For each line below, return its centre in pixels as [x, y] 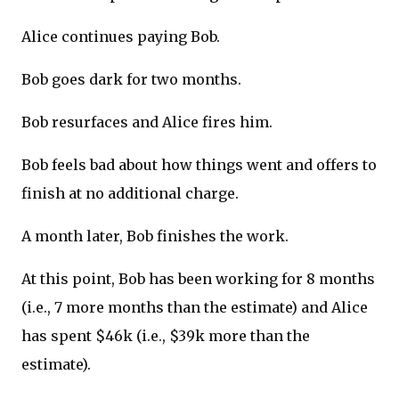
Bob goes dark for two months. [131, 80]
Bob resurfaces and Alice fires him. [147, 122]
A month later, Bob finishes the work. [155, 236]
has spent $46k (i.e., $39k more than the [166, 336]
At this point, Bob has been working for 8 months [198, 279]
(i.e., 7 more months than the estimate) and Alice [195, 308]
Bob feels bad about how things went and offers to [199, 165]
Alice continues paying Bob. [121, 37]
